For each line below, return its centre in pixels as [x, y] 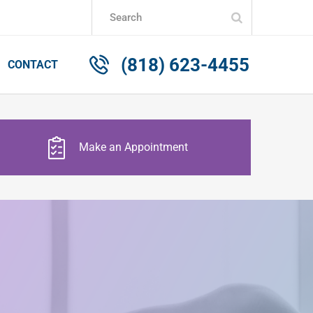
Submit [261, 17]
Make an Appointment [134, 147]
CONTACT [33, 64]
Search [86, 17]
